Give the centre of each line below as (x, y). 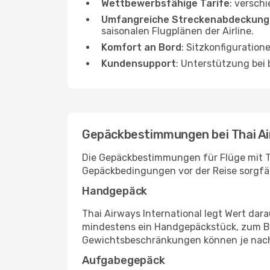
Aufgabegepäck (124, 260)
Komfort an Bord (141, 47)
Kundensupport (139, 64)
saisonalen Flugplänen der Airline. (177, 31)
